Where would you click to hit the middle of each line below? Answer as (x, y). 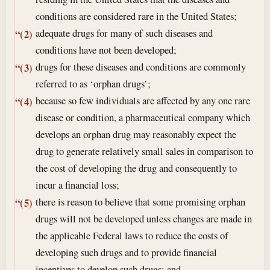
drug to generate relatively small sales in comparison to (145, 151)
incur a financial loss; (78, 185)
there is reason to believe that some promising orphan (141, 202)
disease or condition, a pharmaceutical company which (143, 118)
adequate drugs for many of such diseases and (124, 33)
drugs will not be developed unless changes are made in (144, 219)
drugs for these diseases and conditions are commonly (141, 67)
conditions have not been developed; (106, 50)
